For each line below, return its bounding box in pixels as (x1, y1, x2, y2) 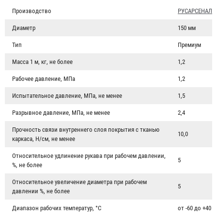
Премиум (178, 41, 201, 48)
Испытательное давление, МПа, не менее (12, 92, 122, 99)
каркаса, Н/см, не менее (12, 135, 75, 142)
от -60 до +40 (178, 204, 211, 212)
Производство (12, 7, 51, 15)
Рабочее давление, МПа (12, 75, 75, 82)
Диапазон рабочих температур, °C (12, 204, 101, 212)
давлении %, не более (12, 187, 70, 195)
